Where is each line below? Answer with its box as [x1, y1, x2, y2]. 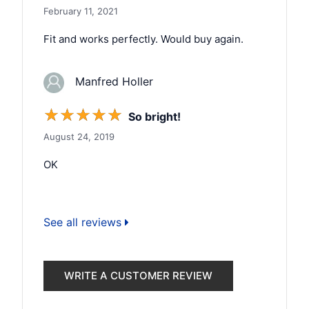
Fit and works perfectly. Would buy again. [43, 32, 243, 46]
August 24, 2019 [43, 130, 114, 142]
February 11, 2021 [43, 5, 118, 17]
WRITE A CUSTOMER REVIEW [64, 268, 212, 282]
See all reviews [43, 215, 125, 229]
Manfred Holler [64, 74, 153, 88]
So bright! [128, 109, 181, 123]
